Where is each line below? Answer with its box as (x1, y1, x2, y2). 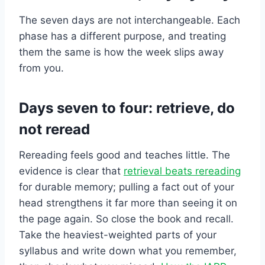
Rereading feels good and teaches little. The (19, 148, 230, 161)
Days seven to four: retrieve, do (19, 99, 235, 117)
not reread (19, 120, 90, 138)
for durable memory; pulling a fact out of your (19, 180, 234, 193)
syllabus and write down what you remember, (19, 244, 237, 257)
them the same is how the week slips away (19, 46, 224, 58)
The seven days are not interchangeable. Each (19, 14, 240, 26)
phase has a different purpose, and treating (19, 30, 226, 42)
